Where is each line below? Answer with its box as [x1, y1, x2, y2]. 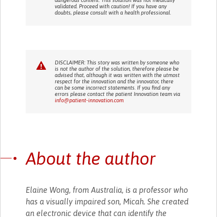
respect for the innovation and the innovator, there [55, 78, 174, 84]
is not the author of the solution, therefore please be [55, 65, 179, 72]
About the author [26, 148, 156, 169]
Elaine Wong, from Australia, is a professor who [26, 185, 188, 194]
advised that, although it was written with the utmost [55, 72, 180, 78]
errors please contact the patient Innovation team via [55, 91, 181, 97]
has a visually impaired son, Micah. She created [26, 197, 189, 206]
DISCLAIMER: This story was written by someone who [55, 59, 180, 65]
